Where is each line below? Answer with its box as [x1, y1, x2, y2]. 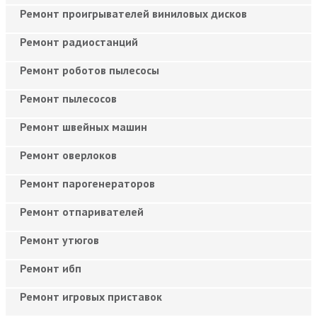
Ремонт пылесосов [20, 91, 117, 105]
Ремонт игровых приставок [20, 289, 162, 304]
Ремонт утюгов [20, 232, 99, 247]
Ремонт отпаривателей [20, 204, 144, 219]
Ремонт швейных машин [20, 119, 147, 134]
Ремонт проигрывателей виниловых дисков [20, 6, 247, 21]
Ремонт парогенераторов [20, 175, 155, 190]
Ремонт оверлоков [20, 147, 117, 162]
